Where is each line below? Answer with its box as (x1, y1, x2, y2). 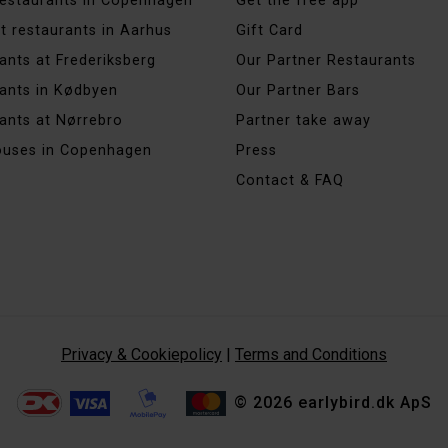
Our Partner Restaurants (236, 51, 416, 69)
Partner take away (236, 111, 371, 129)
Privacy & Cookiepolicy (61, 344, 222, 364)
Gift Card (236, 21, 303, 39)
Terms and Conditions (235, 344, 387, 364)
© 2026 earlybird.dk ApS (233, 393, 432, 413)
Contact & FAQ (236, 171, 344, 189)
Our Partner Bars (236, 81, 360, 99)
